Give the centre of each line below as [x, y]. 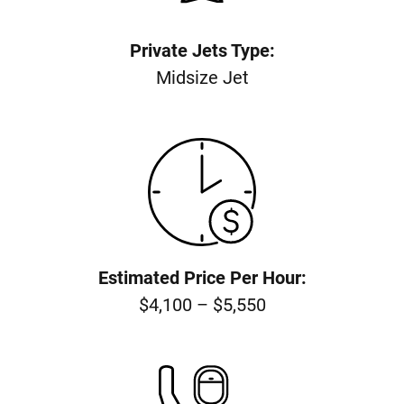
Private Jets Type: [202, 50]
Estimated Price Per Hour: [202, 277]
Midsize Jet [202, 77]
